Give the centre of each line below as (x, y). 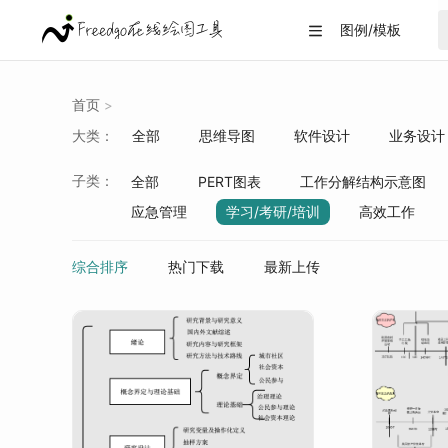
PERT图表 (229, 181)
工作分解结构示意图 (363, 181)
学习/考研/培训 (273, 211)
